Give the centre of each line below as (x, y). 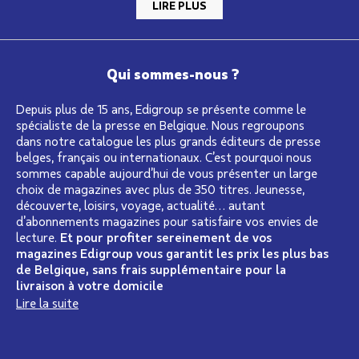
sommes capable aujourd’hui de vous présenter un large (167, 173)
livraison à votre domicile (90, 285)
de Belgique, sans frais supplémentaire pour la (151, 269)
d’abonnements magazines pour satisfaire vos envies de (167, 221)
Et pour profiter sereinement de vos (166, 237)
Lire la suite (47, 303)
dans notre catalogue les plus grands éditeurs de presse (168, 141)
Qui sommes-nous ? (173, 74)
